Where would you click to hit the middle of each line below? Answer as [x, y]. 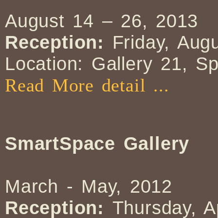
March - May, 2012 [89, 186]
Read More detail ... [87, 85]
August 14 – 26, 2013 [102, 21]
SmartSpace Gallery [97, 144]
